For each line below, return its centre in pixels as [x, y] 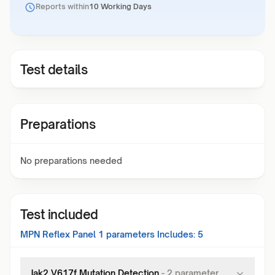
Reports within [62, 6]
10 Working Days [120, 6]
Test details [54, 70]
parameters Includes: [149, 234]
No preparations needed [71, 161]
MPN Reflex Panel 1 [62, 234]
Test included [59, 215]
